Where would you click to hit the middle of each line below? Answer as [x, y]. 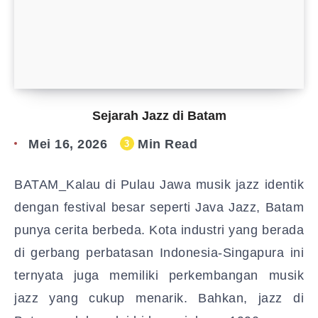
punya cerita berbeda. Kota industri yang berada [159, 230]
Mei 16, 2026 [68, 144]
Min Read [165, 144]
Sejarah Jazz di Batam [159, 116]
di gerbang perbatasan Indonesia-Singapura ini [159, 253]
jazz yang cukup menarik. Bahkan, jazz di [159, 298]
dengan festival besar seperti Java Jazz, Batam [159, 207]
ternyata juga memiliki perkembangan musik [159, 275]
